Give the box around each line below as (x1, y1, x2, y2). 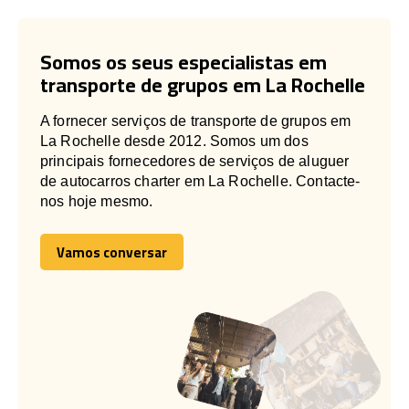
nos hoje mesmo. (40, 193, 153, 209)
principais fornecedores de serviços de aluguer (40, 152, 350, 169)
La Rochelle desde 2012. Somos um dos (40, 132, 309, 149)
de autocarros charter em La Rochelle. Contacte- (40, 173, 361, 189)
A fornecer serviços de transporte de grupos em (40, 112, 351, 129)
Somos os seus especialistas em (40, 42, 327, 81)
